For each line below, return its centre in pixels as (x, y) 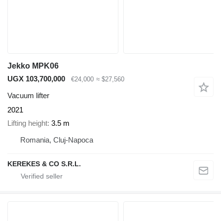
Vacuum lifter (28, 96)
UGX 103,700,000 (36, 78)
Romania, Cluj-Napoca (57, 140)
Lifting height (27, 123)
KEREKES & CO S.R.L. (44, 164)
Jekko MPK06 (33, 66)
